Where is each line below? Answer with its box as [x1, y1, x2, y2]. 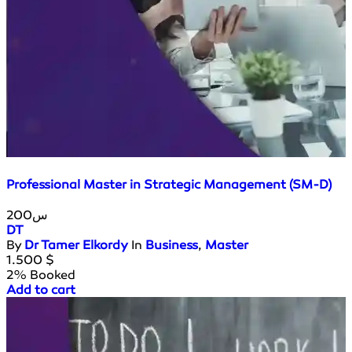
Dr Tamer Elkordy [24, 236, 128, 252]
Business [145, 236, 198, 252]
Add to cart [6, 281, 75, 297]
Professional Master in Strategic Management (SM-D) [6, 176, 332, 192]
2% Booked [6, 266, 75, 282]
